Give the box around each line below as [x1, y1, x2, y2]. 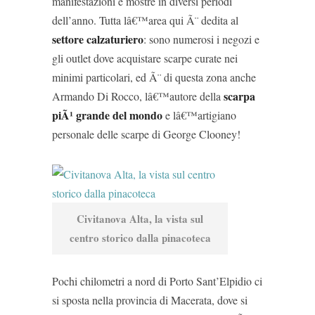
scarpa [224, 88, 255, 104]
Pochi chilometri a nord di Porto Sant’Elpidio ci [52, 274, 262, 288]
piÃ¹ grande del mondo [52, 107, 162, 123]
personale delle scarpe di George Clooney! [52, 127, 240, 141]
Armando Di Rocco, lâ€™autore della [52, 89, 224, 103]
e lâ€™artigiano [162, 108, 236, 122]
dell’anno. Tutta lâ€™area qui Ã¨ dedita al [52, 13, 238, 27]
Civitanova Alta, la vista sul [77, 211, 203, 226]
